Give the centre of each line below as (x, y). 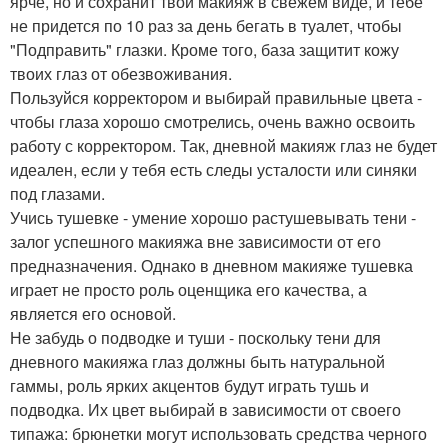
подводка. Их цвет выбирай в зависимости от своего (205, 410)
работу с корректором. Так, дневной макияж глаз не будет (223, 146)
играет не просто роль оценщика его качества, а (188, 290)
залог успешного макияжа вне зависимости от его (195, 242)
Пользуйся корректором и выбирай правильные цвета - (216, 98)
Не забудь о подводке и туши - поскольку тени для (195, 338)
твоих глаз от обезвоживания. (121, 74)
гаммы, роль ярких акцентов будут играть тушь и (189, 386)
